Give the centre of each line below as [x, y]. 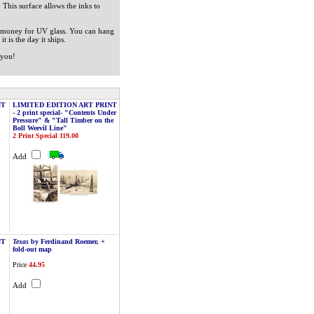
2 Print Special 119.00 [46, 136]
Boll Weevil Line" [40, 128]
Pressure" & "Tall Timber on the [63, 120]
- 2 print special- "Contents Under [64, 112]
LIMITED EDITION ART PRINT [65, 105]
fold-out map [32, 249]
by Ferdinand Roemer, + [67, 241]
